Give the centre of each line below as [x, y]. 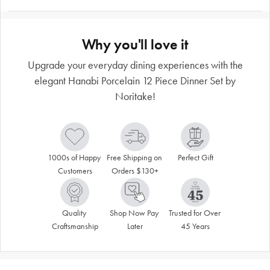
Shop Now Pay [134, 213]
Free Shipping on [134, 157]
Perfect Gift [195, 157]
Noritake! [135, 96]
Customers [75, 171]
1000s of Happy [74, 157]
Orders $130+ [135, 171]
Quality [74, 213]
